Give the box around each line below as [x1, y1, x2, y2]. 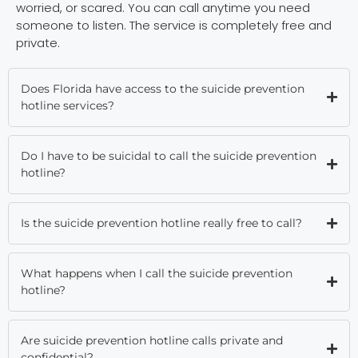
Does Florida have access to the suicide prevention [21, 81, 304, 96]
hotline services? [21, 97, 114, 113]
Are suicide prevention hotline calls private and [21, 332, 283, 348]
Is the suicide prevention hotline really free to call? [21, 215, 302, 230]
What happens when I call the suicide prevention [21, 265, 292, 280]
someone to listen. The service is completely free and [16, 16, 332, 34]
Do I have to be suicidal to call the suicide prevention [21, 148, 316, 163]
